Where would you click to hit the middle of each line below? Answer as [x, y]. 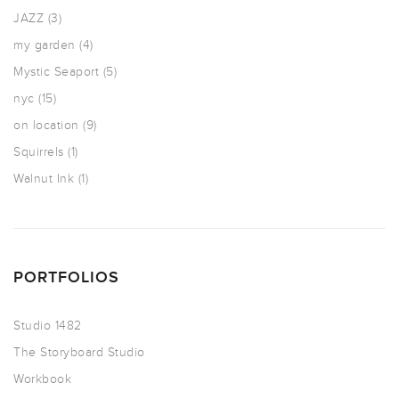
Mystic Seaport [56, 71]
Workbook [42, 379]
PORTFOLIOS [66, 277]
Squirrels [39, 151]
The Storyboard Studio [79, 352]
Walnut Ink [44, 178]
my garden [45, 45]
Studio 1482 [48, 325]
